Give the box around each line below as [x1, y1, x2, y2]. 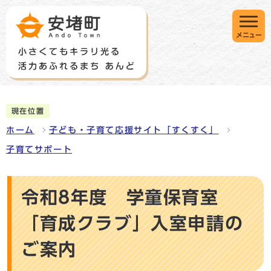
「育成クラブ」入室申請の [21, 215, 244, 232]
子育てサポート [6, 145, 73, 154]
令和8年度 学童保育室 [21, 189, 219, 206]
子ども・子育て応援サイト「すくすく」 [48, 126, 219, 135]
